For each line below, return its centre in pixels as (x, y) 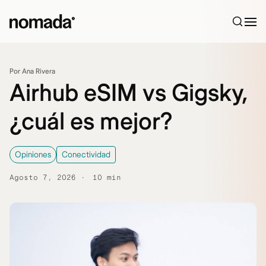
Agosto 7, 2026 (43, 178)
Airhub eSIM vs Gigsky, (129, 94)
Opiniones (33, 155)
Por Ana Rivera (32, 72)
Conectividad (86, 155)
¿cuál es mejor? (91, 122)
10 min (107, 178)
